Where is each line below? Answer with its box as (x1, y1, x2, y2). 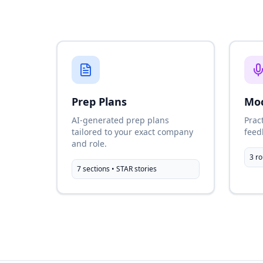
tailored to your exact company (72, 126, 193, 137)
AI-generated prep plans (72, 114, 169, 126)
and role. (72, 138, 107, 149)
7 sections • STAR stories (77, 164, 157, 174)
